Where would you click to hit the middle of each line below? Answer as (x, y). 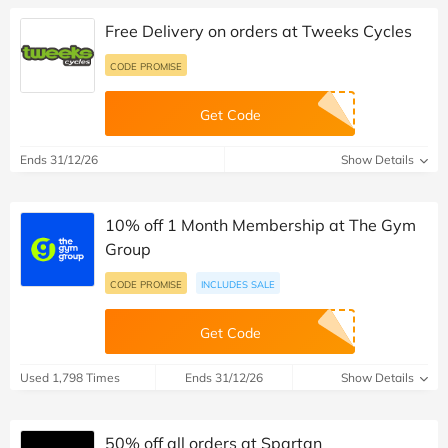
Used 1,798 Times (70, 377)
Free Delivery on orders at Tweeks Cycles (258, 30)
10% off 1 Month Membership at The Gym (260, 224)
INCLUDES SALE (238, 283)
